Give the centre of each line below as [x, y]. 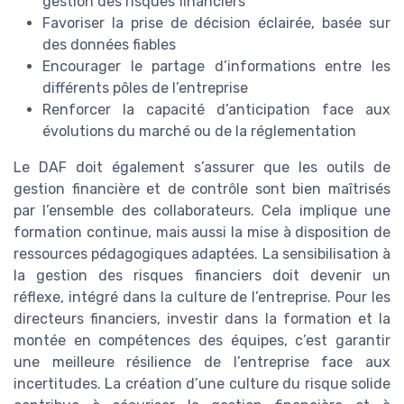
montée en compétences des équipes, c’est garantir [202, 340]
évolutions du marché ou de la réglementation [199, 131]
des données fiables [109, 44]
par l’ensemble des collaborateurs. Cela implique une [202, 210]
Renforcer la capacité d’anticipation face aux [216, 109]
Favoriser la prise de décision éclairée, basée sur [216, 23]
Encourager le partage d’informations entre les [216, 66]
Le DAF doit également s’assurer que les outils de [202, 167]
